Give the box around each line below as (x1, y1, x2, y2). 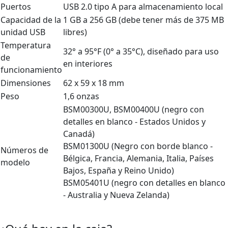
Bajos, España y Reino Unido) (63, 164, 174, 176)
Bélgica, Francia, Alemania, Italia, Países (63, 152, 214, 164)
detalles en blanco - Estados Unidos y (63, 116, 206, 127)
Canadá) (63, 128, 95, 139)
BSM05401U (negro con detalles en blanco (63, 177, 225, 188)
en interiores (63, 58, 112, 69)
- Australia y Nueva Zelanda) (63, 189, 169, 201)
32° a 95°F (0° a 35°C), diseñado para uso (63, 45, 219, 57)
